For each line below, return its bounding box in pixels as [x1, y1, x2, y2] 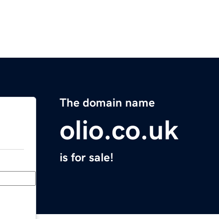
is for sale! [60, 152, 113, 164]
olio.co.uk [60, 116, 178, 144]
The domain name [60, 97, 155, 109]
